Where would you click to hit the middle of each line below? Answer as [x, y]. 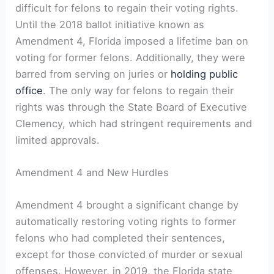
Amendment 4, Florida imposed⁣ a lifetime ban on [132, 41]
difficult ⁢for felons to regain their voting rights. [127, 8]
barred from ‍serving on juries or [93, 74]
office [29, 90]
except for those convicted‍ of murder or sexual [129, 255]
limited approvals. [58, 140]
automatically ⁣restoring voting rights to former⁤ [126, 222]
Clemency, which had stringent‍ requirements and [134, 123]
